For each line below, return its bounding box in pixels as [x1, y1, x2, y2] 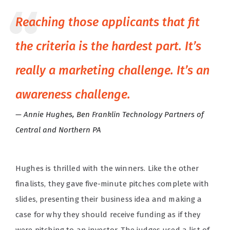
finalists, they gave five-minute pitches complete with [15, 179, 209, 188]
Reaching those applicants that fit [15, 15, 200, 29]
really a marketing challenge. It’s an [15, 63, 209, 78]
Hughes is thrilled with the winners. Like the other [15, 164, 199, 173]
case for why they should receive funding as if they [15, 210, 201, 219]
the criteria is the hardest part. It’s [15, 39, 201, 53]
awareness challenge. [15, 87, 130, 102]
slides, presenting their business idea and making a [15, 195, 202, 204]
